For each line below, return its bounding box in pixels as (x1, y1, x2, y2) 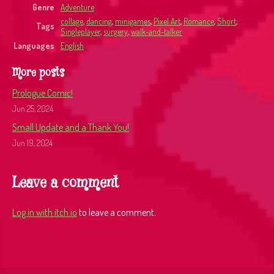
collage (61, 16, 83, 26)
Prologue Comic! (12, 87, 73, 99)
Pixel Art (154, 16, 180, 26)
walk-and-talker (131, 26, 182, 37)
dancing (86, 16, 112, 26)
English (61, 40, 84, 51)
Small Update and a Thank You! (12, 121, 129, 133)
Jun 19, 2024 (12, 138, 53, 148)
